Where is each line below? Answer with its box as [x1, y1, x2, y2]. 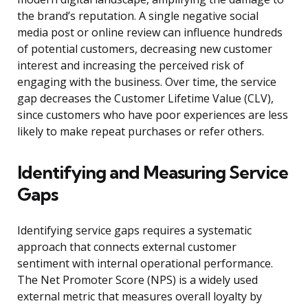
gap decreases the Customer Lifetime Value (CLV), [17, 91, 274, 107]
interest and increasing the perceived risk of [17, 58, 244, 74]
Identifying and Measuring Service [17, 161, 288, 184]
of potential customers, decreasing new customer [17, 41, 272, 57]
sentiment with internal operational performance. [17, 256, 273, 272]
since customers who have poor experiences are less [17, 107, 288, 123]
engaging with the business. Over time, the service [17, 74, 276, 90]
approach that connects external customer [17, 239, 236, 255]
